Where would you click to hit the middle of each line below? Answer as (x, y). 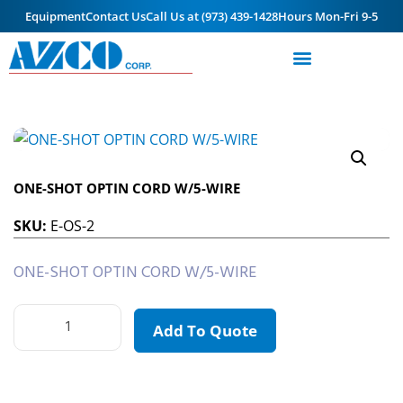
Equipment (55, 16)
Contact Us (116, 16)
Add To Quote (205, 330)
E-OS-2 (72, 225)
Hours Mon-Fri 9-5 (328, 16)
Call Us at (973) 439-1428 (212, 16)
